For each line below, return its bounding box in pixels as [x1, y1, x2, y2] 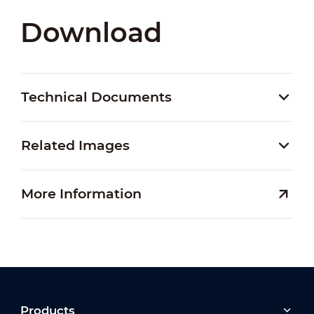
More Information [20, 186, 142, 203]
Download [20, 16, 162, 50]
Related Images [20, 137, 130, 154]
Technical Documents [20, 89, 172, 106]
